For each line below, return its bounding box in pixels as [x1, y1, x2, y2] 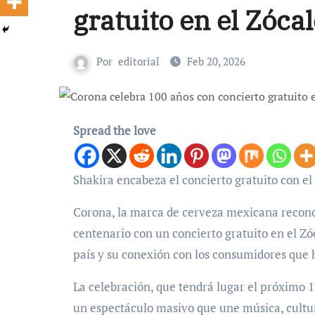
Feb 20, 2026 [187, 54, 245, 68]
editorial [118, 54, 160, 68]
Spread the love [73, 122, 156, 139]
